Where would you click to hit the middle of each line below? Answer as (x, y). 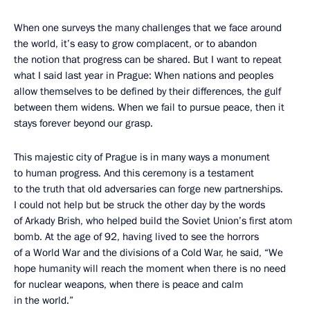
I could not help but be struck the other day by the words (139, 205)
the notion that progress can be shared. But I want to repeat (148, 60)
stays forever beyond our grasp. (83, 124)
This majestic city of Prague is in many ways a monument (142, 157)
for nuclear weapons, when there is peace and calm (129, 285)
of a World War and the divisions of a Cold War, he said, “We (148, 253)
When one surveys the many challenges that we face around (148, 28)
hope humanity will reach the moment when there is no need (150, 269)
